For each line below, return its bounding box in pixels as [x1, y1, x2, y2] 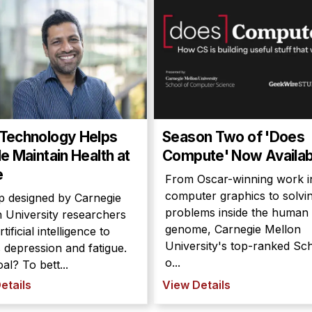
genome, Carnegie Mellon [165, 222, 301, 236]
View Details [162, 278, 231, 292]
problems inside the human [165, 205, 309, 219]
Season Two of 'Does [162, 128, 305, 146]
